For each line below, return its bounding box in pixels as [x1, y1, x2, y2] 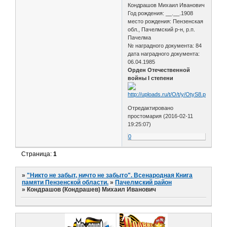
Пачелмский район [115, 179, 172, 186]
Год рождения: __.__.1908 [128, 10, 194, 16]
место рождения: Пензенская [128, 18, 204, 24]
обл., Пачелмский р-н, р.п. [128, 26, 196, 32]
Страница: [21, 150, 54, 158]
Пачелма [128, 34, 152, 41]
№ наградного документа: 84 [128, 42, 202, 49]
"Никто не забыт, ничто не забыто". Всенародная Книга [27, 172, 193, 179]
